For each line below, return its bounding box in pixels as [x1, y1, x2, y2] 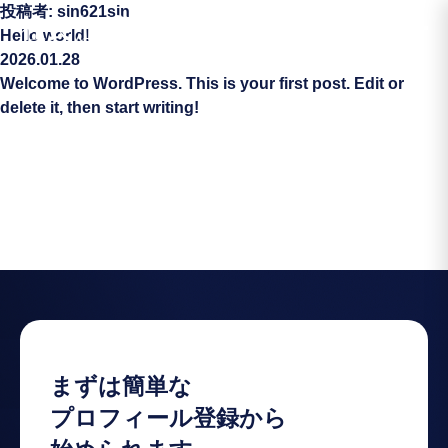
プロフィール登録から [50, 405, 287, 431]
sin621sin [57, 3, 130, 20]
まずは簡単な [50, 373, 192, 399]
